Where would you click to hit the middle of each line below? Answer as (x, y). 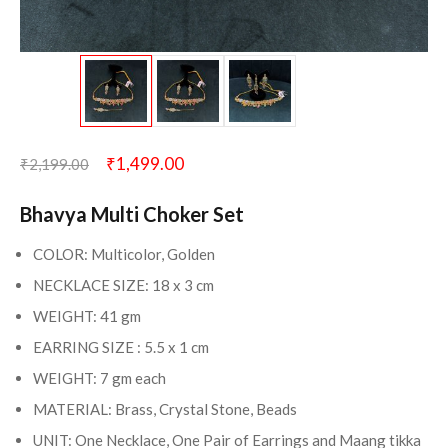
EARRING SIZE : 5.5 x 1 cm (121, 346)
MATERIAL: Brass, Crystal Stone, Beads (165, 408)
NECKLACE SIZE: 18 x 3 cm (123, 284)
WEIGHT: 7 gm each (99, 377)
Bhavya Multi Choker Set (132, 213)
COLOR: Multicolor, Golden (124, 253)
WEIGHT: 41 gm (87, 315)
